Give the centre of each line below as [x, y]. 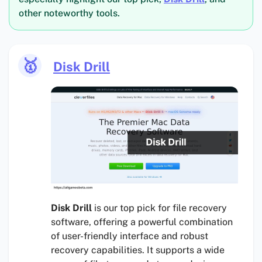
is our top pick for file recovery [159, 208]
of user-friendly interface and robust [130, 236]
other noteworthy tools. [69, 13]
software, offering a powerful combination [142, 222]
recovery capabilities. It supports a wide [138, 250]
